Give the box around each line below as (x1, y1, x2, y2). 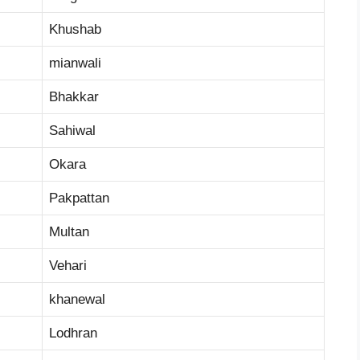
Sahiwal (49, 122, 96, 138)
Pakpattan (49, 190, 109, 206)
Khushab (49, 21, 101, 37)
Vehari (49, 257, 87, 273)
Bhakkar (49, 88, 99, 104)
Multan (49, 223, 89, 239)
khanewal (49, 291, 105, 307)
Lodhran (49, 325, 97, 341)
